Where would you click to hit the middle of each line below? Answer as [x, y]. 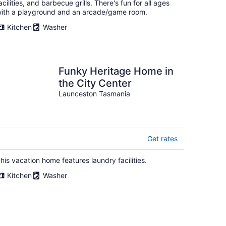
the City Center [95, 83]
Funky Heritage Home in [116, 71]
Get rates [162, 138]
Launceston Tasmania [94, 94]
